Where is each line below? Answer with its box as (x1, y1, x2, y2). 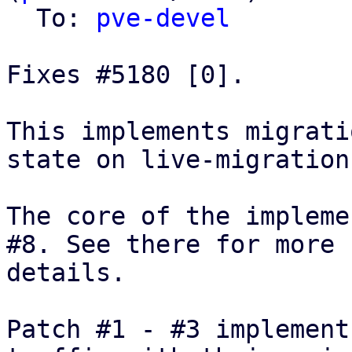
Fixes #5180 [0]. (6, 60, 245, 89)
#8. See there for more (6, 230, 335, 258)
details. (6, 258, 126, 287)
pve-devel (96, 4, 230, 32)
